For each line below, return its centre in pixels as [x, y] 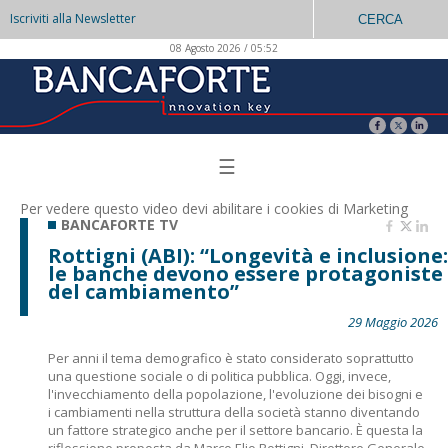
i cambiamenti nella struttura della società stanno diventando [234, 412]
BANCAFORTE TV [119, 224]
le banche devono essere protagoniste [245, 273]
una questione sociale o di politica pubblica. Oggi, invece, [219, 376]
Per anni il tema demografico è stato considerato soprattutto [231, 358]
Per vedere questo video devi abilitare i [147, 208]
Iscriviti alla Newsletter [73, 18]
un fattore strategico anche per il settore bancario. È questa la [235, 430]
